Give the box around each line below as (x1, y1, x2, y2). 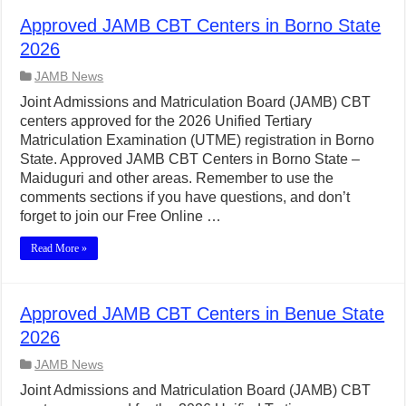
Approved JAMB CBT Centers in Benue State (20, 304, 385, 324)
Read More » (31, 242, 88, 255)
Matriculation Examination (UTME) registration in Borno (20, 132, 375, 148)
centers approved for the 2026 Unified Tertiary (20, 113, 313, 129)
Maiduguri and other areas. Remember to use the (20, 170, 334, 186)
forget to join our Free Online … (20, 208, 222, 224)
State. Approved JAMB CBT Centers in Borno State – (20, 151, 361, 167)
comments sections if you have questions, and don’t (20, 189, 351, 205)
